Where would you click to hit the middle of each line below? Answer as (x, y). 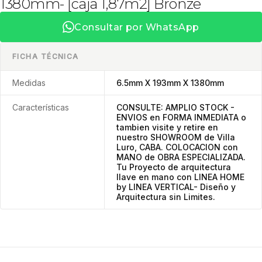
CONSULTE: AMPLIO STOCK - (176, 107)
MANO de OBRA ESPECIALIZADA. (181, 157)
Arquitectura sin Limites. (166, 197)
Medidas (29, 83)
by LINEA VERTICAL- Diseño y (176, 187)
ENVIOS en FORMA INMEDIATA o (182, 117)
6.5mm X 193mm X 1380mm (170, 83)
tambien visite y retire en (168, 127)
